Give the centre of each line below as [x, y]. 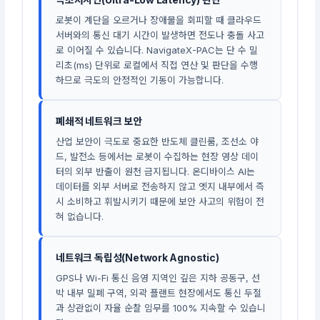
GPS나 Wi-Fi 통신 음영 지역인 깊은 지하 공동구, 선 [158, 277]
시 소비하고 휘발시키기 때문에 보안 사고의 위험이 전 [160, 201]
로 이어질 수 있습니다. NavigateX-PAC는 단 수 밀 [157, 50]
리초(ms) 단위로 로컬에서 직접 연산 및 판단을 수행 [157, 65]
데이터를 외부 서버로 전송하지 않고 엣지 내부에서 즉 [160, 186]
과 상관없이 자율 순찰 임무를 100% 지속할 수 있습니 [161, 307]
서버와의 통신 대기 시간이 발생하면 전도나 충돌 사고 [160, 35]
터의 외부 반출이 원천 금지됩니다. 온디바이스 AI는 [156, 171]
